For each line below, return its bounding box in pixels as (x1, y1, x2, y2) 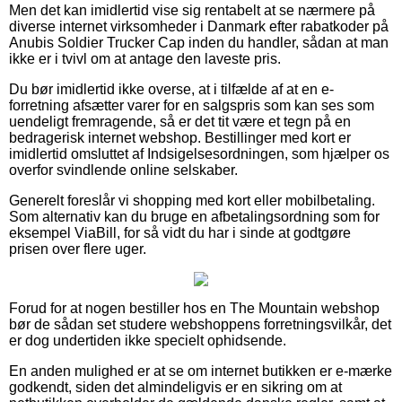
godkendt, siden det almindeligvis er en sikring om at (9, 379, 342, 395)
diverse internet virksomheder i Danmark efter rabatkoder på (9, 18, 389, 34)
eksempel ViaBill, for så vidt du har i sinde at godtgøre (9, 224, 351, 240)
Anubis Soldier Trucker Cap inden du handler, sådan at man (9, 34, 389, 50)
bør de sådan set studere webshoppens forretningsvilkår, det (9, 316, 391, 332)
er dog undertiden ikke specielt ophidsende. (9, 332, 286, 348)
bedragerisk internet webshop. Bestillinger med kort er (9, 129, 351, 145)
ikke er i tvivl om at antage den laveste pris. (9, 50, 281, 66)
